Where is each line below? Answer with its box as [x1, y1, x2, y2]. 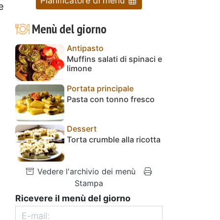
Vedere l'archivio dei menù [35, 166, 136, 176]
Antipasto [67, 43, 104, 53]
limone [67, 63, 92, 73]
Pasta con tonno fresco [67, 94, 155, 104]
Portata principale [67, 83, 134, 93]
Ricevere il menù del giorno [15, 192, 131, 203]
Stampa [75, 178, 103, 188]
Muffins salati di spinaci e [67, 54, 162, 64]
